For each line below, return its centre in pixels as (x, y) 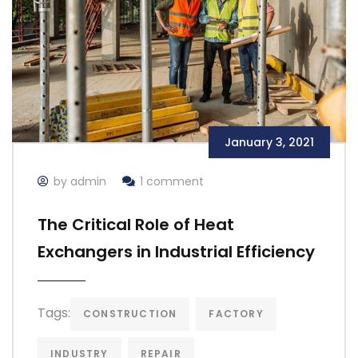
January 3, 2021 (269, 142)
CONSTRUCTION (130, 313)
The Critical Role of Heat (136, 224)
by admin (80, 181)
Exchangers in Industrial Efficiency (176, 251)
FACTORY (236, 313)
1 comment (172, 181)
